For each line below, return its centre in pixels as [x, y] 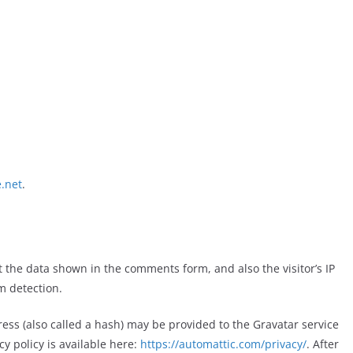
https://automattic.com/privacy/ [223, 344]
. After [323, 344]
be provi [174, 324]
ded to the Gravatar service [267, 324]
